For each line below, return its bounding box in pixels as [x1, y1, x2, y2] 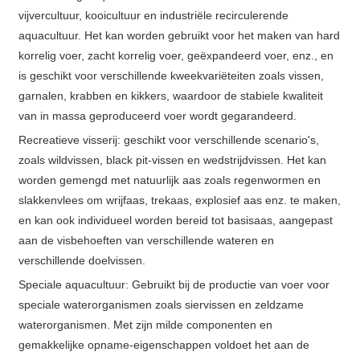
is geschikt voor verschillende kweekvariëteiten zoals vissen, [18, 69, 325, 83]
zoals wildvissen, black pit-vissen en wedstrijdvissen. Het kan [18, 153, 327, 167]
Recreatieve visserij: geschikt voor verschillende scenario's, [18, 133, 320, 147]
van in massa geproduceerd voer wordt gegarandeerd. [18, 109, 297, 123]
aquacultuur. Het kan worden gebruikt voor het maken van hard [18, 29, 341, 43]
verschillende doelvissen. [18, 254, 146, 268]
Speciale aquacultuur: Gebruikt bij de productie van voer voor [18, 278, 330, 292]
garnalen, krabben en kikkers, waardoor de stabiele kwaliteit [18, 89, 324, 103]
